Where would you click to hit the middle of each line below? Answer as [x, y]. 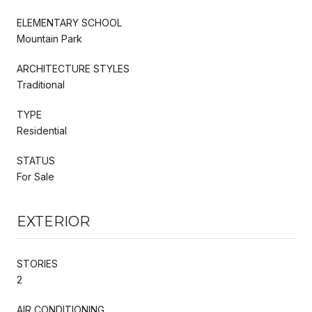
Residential [42, 130]
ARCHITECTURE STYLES [73, 68]
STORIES [37, 263]
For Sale [36, 176]
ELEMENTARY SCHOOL [69, 22]
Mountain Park [49, 38]
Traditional [41, 84]
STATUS [36, 160]
